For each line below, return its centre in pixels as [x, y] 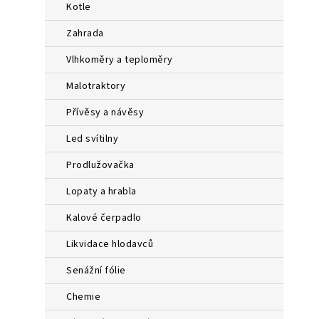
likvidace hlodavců [112, 244]
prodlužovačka [103, 165]
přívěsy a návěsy [108, 113]
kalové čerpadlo [107, 218]
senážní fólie [99, 271]
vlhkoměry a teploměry [122, 60]
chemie [86, 297]
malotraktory [101, 86]
